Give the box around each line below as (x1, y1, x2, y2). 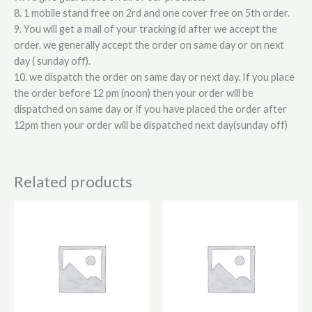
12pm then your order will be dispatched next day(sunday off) (14, 118, 288, 131)
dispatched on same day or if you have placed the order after (14, 102, 287, 115)
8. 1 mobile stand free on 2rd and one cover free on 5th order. (14, 6, 290, 19)
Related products (14, 172, 132, 192)
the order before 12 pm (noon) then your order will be (14, 86, 253, 99)
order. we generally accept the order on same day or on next (14, 38, 284, 51)
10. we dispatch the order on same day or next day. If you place (14, 70, 295, 83)
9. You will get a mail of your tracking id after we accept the (14, 22, 277, 35)
